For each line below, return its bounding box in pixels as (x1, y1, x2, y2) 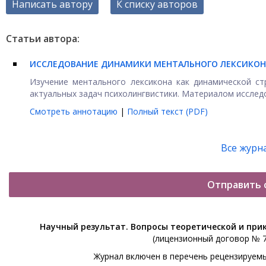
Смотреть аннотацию (30, 106, 120, 117)
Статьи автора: (6, 32, 80, 45)
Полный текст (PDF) (127, 106, 208, 117)
